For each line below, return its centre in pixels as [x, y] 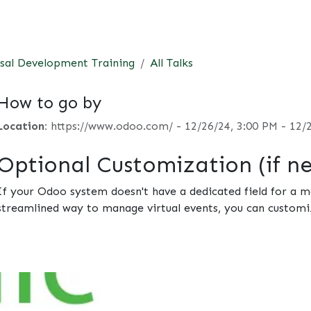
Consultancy [43, 19]
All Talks [171, 63]
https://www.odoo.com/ [111, 126]
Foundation [116, 19]
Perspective [233, 19]
